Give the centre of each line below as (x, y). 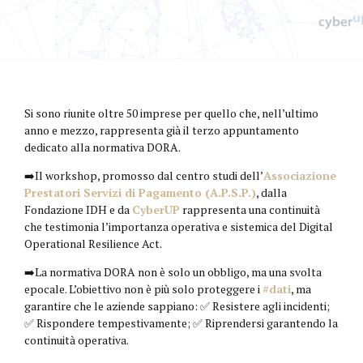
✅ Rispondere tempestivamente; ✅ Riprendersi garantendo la (181, 322)
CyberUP (156, 209)
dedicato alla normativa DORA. (102, 147)
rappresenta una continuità (250, 209)
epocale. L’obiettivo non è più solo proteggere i (143, 288)
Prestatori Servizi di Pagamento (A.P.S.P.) (140, 192)
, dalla (271, 192)
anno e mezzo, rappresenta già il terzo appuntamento (162, 130)
